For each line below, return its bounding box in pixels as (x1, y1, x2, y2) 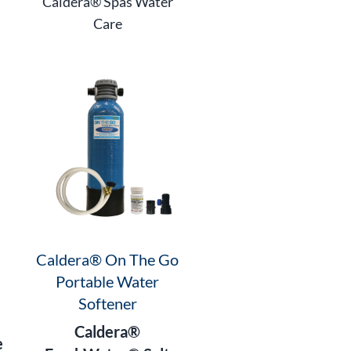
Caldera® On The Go (36, 250, 179, 270)
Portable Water (56, 272, 160, 291)
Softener (78, 294, 137, 313)
